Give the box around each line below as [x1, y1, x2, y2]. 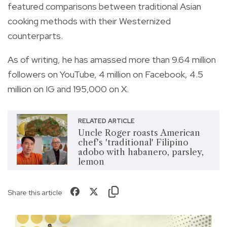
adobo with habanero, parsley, [78, 147, 204, 158]
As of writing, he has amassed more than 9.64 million [8, 54, 216, 66]
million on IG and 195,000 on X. [8, 83, 131, 95]
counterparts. [8, 30, 63, 42]
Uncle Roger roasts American [78, 128, 200, 138]
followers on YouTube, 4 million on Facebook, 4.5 [8, 68, 203, 81]
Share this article [8, 187, 62, 198]
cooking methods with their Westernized [8, 15, 171, 27]
